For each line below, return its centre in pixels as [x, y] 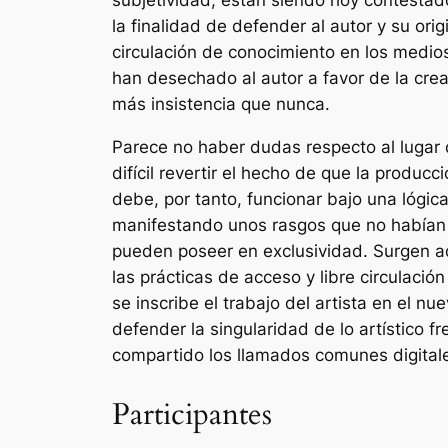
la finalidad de [172, 26]
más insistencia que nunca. [221, 104]
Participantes [192, 414]
